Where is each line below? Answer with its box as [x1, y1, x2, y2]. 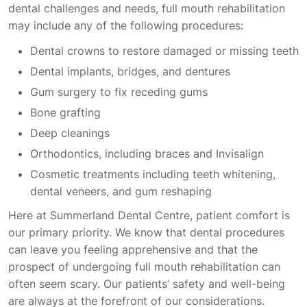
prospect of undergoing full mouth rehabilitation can [8, 259, 280, 273]
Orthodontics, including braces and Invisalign [30, 146, 264, 160]
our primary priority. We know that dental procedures [8, 225, 284, 239]
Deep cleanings [30, 125, 110, 140]
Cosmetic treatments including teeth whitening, [30, 167, 275, 181]
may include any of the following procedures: [8, 18, 243, 32]
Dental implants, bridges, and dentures [30, 64, 230, 78]
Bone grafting [30, 105, 101, 119]
